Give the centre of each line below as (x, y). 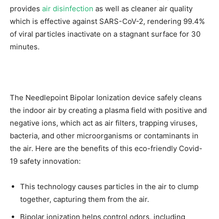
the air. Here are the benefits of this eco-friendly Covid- (106, 148)
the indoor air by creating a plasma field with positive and (108, 110)
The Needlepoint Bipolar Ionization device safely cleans (106, 97)
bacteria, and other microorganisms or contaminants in (104, 135)
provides (26, 8)
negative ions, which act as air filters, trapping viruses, (104, 123)
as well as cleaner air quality (143, 8)
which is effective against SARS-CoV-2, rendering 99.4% (107, 21)
